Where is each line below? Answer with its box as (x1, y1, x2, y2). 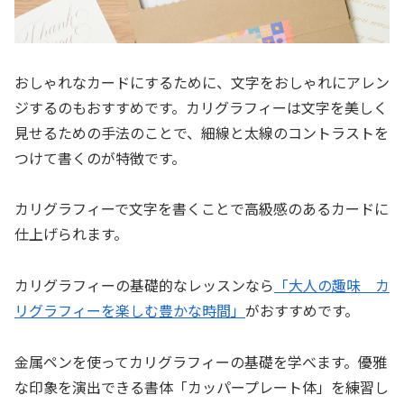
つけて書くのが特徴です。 (14, 146, 186, 169)
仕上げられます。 (14, 223, 128, 245)
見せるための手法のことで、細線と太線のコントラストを (14, 121, 389, 143)
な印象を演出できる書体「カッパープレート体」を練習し (14, 376, 389, 399)
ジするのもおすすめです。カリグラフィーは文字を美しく (14, 96, 388, 118)
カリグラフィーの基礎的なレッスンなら (14, 274, 274, 297)
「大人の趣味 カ (274, 274, 390, 297)
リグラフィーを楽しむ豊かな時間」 (14, 299, 245, 322)
